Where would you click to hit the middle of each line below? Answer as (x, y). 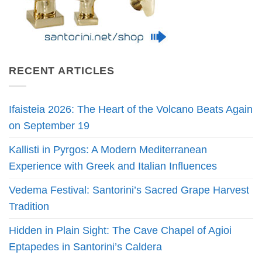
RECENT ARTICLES (62, 70)
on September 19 (49, 126)
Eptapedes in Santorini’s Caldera (85, 247)
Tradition (29, 207)
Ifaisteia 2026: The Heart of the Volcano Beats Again (131, 110)
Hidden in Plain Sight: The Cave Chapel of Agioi (120, 231)
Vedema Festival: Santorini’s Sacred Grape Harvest (129, 190)
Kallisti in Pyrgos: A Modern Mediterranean (108, 150)
